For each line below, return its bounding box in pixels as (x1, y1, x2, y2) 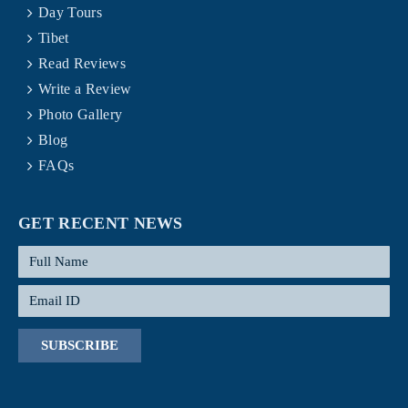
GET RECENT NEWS (18, 214, 183, 232)
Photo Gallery (38, 107, 123, 122)
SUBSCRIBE (41, 338, 118, 352)
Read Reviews (38, 56, 126, 71)
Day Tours (38, 5, 102, 20)
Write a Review (38, 81, 132, 97)
